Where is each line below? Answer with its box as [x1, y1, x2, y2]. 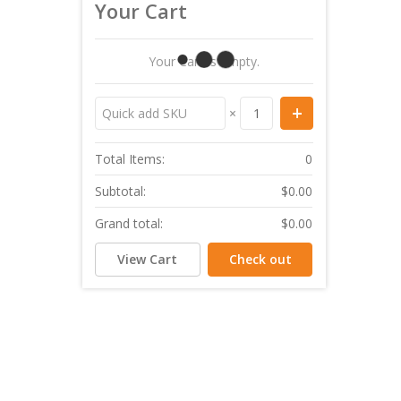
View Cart [117, 250, 178, 268]
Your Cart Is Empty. [149, 53, 260, 71]
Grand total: [95, 215, 164, 233]
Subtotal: [95, 183, 147, 200]
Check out [228, 250, 292, 268]
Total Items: [95, 150, 166, 168]
